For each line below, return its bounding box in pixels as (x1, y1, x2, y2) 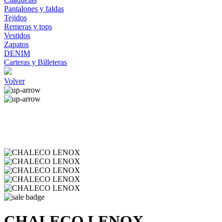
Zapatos (4, 40, 29, 49)
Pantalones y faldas (4, 4, 64, 13)
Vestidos (4, 31, 30, 40)
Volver (4, 77, 25, 85)
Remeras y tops (4, 22, 52, 31)
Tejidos (4, 13, 27, 22)
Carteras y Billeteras (4, 58, 67, 66)
